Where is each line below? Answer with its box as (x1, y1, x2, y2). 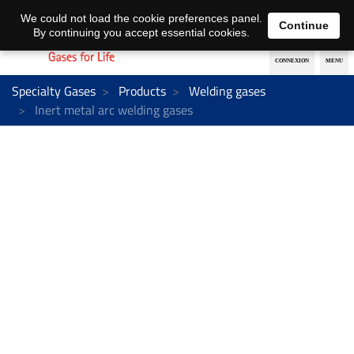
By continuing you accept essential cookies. (32, 26, 250, 39)
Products (119, 81, 166, 100)
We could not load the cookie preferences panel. (20, 12, 262, 24)
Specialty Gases (12, 81, 96, 100)
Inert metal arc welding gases (32, 100, 193, 119)
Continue (279, 18, 329, 32)
